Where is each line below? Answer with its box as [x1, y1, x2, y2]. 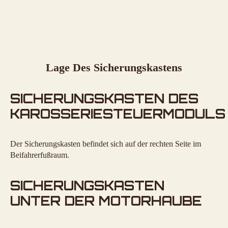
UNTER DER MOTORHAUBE [10, 192, 202, 209]
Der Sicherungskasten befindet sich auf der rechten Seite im [10, 139, 201, 149]
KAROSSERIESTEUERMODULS [10, 106, 225, 122]
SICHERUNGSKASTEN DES [10, 91, 198, 107]
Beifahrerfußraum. [10, 151, 69, 160]
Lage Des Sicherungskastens [46, 61, 182, 74]
